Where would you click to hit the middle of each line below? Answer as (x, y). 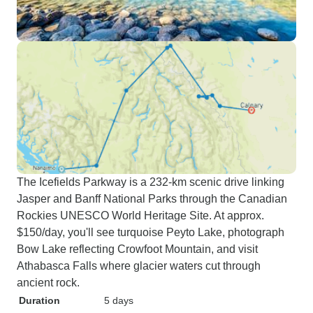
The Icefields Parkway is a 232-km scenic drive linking (151, 182)
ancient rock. (48, 283)
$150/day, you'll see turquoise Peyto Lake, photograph (151, 232)
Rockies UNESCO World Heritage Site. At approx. (140, 216)
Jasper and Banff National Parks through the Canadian (152, 199)
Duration (39, 300)
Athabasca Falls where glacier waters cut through (139, 266)
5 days (119, 300)
